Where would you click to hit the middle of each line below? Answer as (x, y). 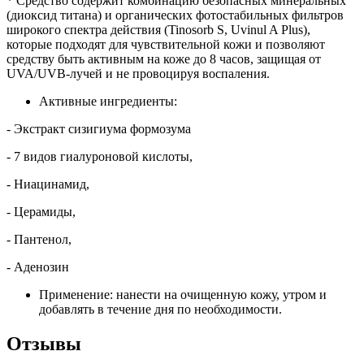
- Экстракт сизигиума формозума (99, 128)
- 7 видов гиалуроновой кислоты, (100, 156)
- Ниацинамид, (48, 184)
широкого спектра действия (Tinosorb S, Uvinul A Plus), (158, 29)
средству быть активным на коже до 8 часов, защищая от (164, 58)
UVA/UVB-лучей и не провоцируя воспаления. (138, 73)
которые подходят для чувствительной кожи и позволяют (166, 44)
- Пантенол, (39, 239)
